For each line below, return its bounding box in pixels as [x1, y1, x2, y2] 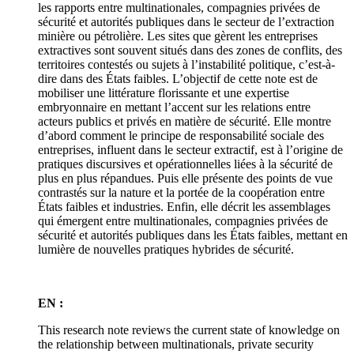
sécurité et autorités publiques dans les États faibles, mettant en [38, 228, 348, 243]
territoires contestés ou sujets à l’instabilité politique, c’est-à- [38, 58, 335, 72]
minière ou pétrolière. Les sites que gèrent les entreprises [38, 29, 318, 43]
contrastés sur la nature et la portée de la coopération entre [38, 186, 325, 200]
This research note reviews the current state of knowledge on [38, 323, 340, 337]
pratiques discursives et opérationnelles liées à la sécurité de [38, 157, 333, 171]
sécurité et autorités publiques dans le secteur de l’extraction [38, 15, 334, 29]
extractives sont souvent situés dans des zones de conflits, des [38, 43, 342, 58]
